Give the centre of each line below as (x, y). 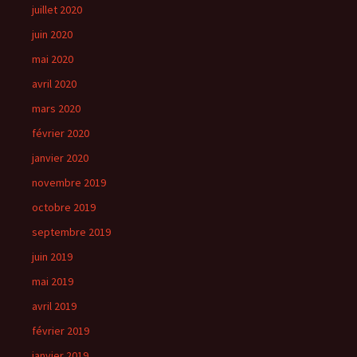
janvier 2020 (60, 158)
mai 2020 (53, 59)
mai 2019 (53, 281)
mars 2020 (56, 108)
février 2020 (61, 133)
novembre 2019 (69, 182)
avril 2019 (54, 306)
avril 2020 (54, 84)
